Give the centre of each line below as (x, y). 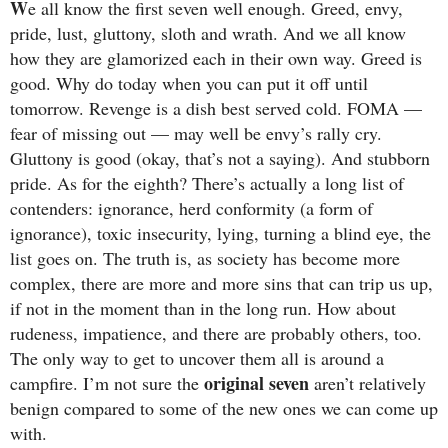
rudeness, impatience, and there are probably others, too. (216, 332)
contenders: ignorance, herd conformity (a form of (191, 207)
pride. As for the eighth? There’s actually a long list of (207, 182)
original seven (256, 382)
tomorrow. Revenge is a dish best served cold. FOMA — (216, 107)
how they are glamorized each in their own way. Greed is (216, 57)
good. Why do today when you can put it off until (189, 82)
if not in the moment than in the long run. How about (203, 307)
